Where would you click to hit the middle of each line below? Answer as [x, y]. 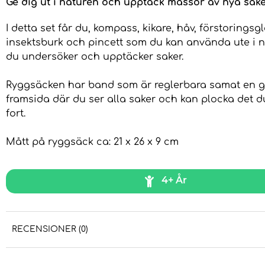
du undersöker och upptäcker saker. [96, 57]
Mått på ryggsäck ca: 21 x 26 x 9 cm [92, 142]
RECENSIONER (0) [50, 230]
